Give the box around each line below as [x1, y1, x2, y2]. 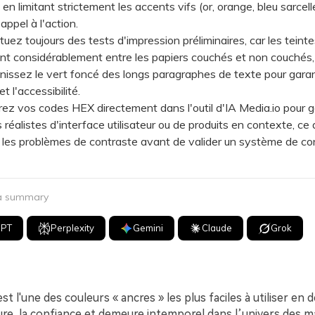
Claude [202, 222, 233, 233]
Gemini [133, 222, 164, 233]
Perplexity [51, 222, 95, 233]
